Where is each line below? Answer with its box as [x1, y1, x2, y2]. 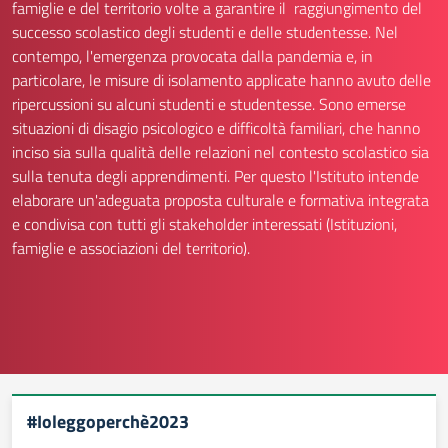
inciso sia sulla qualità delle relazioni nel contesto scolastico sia [12, 140, 429, 164]
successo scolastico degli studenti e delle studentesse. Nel [12, 20, 398, 44]
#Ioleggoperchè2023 [27, 408, 189, 435]
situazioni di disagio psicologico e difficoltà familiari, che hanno [12, 116, 420, 140]
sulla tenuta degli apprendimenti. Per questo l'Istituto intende [12, 164, 419, 188]
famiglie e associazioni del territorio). [12, 236, 250, 260]
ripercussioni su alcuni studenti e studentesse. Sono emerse [12, 92, 406, 116]
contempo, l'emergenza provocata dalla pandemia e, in [12, 44, 373, 68]
